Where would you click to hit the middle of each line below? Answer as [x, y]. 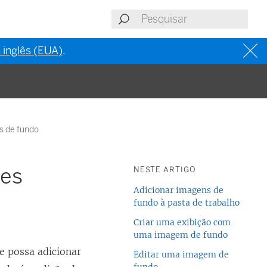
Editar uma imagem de [181, 254]
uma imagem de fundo [181, 235]
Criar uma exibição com [182, 222]
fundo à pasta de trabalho [187, 203]
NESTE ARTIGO [165, 170]
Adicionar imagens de [178, 190]
